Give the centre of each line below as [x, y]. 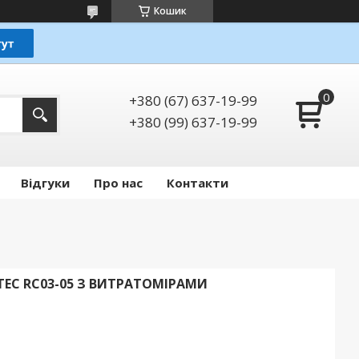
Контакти [198, 183]
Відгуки [45, 183]
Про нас [118, 183]
